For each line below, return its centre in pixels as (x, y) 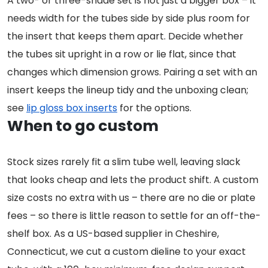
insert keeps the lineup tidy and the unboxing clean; (128, 90)
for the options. (154, 108)
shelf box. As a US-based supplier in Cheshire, (113, 234)
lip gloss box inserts (72, 108)
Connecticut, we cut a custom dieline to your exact (127, 252)
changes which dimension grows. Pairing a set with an (132, 72)
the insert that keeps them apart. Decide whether (125, 36)
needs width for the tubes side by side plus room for (129, 19)
